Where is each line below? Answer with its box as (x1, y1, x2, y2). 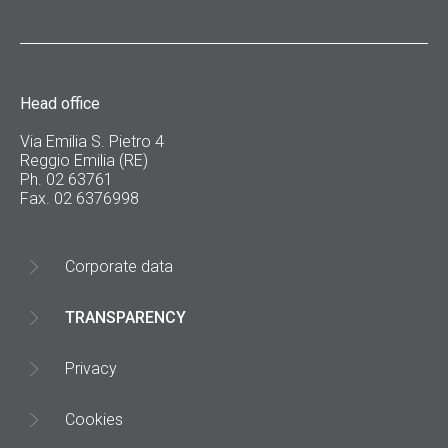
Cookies (65, 409, 123, 429)
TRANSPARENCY (65, 307, 186, 327)
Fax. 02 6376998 (20, 188, 139, 208)
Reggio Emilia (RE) (20, 150, 148, 170)
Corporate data (65, 256, 173, 276)
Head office (20, 93, 100, 113)
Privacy (65, 358, 117, 378)
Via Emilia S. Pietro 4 (20, 131, 164, 151)
